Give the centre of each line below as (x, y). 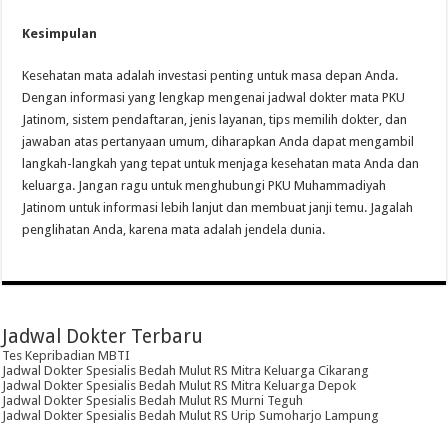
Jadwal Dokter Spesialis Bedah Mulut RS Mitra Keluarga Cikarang (186, 370)
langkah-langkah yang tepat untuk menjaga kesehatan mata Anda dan (221, 163)
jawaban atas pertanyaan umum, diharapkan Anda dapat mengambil (218, 141)
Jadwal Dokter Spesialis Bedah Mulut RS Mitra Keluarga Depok (179, 385)
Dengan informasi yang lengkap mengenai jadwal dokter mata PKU (214, 97)
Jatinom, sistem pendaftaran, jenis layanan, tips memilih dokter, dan (215, 119)
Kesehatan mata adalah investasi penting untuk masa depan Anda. (210, 75)
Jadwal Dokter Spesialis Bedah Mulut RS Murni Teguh (153, 400)
